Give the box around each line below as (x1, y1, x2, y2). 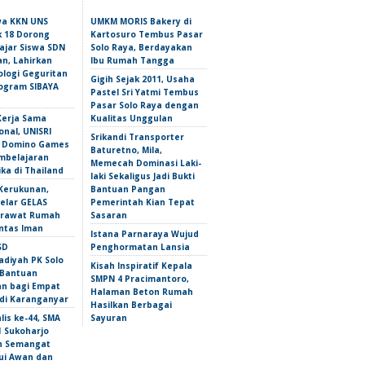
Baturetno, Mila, (90, 144, 162, 156)
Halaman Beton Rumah (90, 286, 193, 297)
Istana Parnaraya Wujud (90, 228, 199, 240)
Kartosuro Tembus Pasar (90, 29, 203, 40)
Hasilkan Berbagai (90, 299, 172, 310)
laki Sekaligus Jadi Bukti (90, 170, 195, 182)
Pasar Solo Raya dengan (90, 99, 199, 111)
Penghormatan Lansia (90, 241, 190, 253)
